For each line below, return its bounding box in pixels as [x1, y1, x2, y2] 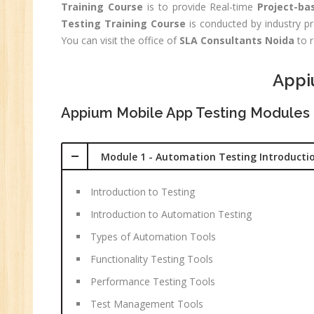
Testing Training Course [61, 17, 186, 30]
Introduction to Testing [90, 185, 195, 198]
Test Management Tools [90, 297, 203, 310]
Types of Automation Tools [90, 230, 216, 243]
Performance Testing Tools [90, 275, 215, 288]
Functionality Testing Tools [90, 252, 213, 266]
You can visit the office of [61, 34, 179, 47]
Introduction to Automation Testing [90, 207, 252, 221]
